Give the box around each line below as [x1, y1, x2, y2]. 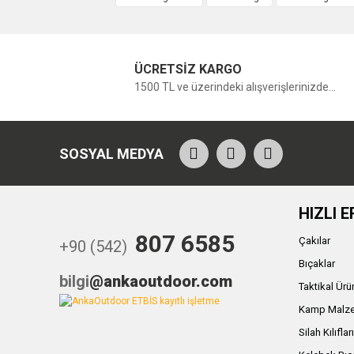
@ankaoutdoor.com [88, 272, 232, 292]
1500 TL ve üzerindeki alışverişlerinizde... [134, 80, 336, 93]
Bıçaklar [299, 258, 336, 270]
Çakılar [299, 235, 331, 247]
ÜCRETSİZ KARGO [134, 61, 242, 77]
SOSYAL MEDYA [58, 145, 164, 162]
